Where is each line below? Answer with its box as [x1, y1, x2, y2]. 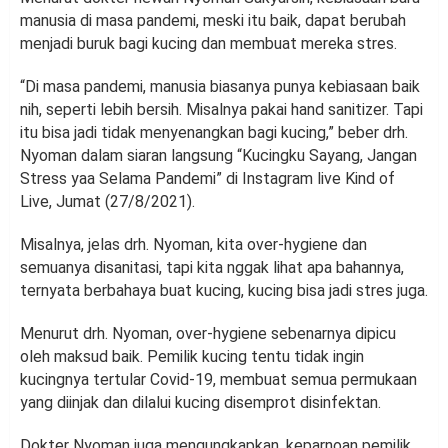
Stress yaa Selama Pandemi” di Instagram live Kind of [20, 169, 395, 189]
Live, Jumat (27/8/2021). [20, 192, 195, 212]
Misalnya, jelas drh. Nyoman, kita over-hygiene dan [20, 235, 367, 255]
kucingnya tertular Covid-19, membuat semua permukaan [20, 370, 417, 390]
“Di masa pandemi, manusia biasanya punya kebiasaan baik [20, 77, 420, 97]
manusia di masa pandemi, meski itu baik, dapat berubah [20, 11, 406, 31]
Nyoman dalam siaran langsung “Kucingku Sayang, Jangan [20, 146, 417, 166]
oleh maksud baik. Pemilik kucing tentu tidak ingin [20, 347, 364, 367]
